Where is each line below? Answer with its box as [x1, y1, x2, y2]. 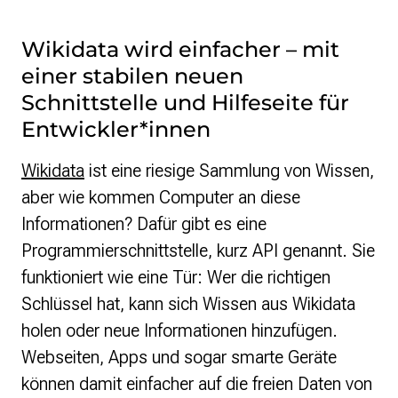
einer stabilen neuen [21, 63, 243, 90]
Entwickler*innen [21, 116, 211, 143]
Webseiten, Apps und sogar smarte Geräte [21, 346, 337, 369]
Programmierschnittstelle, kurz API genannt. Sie [21, 240, 375, 262]
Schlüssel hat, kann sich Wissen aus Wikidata [21, 293, 355, 315]
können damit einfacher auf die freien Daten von [21, 373, 372, 395]
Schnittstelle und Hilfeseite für [21, 90, 349, 116]
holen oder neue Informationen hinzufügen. [21, 320, 338, 342]
